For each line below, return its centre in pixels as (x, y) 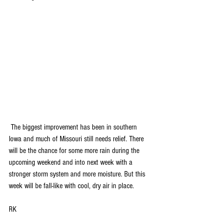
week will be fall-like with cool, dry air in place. (71, 186)
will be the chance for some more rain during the (75, 150)
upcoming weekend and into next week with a (72, 162)
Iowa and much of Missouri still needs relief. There (77, 139)
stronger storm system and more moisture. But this (78, 174)
